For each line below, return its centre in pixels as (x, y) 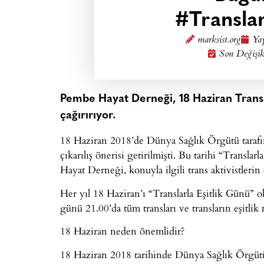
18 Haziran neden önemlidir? (122, 231)
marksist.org (219, 40)
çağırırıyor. (88, 116)
